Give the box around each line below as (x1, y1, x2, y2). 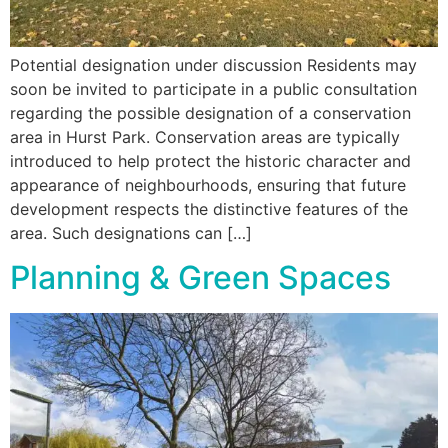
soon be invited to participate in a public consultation (10, 78, 417, 99)
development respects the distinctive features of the (10, 198, 408, 219)
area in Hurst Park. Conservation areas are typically (10, 126, 400, 147)
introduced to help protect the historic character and (10, 150, 411, 171)
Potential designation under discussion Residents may (10, 54, 417, 75)
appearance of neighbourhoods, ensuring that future (10, 174, 406, 195)
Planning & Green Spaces (10, 258, 391, 298)
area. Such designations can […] (10, 222, 252, 243)
